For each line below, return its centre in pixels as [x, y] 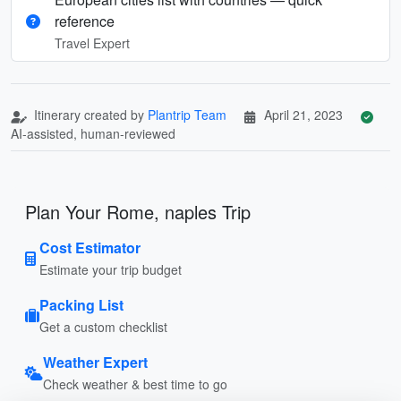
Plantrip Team [187, 114]
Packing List [81, 304]
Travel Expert [92, 43]
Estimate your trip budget [111, 269]
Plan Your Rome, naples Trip [138, 211]
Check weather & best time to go [135, 384]
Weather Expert [95, 362]
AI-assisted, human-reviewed [93, 133]
